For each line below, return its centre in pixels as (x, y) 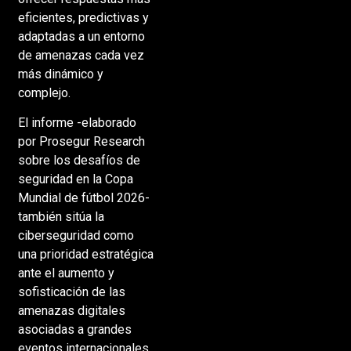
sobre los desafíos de (79, 161)
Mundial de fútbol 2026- (83, 198)
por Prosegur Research (81, 142)
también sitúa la (61, 217)
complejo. (44, 93)
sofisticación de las (71, 292)
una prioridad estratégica (85, 255)
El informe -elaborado (77, 123)
